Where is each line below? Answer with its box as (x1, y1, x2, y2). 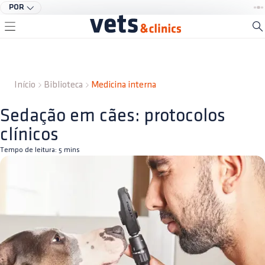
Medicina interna (91, 80, 156, 89)
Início (14, 80, 35, 89)
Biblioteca (44, 80, 83, 89)
